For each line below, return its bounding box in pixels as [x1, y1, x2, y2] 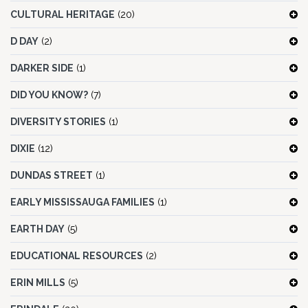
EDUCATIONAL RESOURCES [10, 250, 143, 262]
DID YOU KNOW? [10, 89, 88, 101]
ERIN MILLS [10, 277, 65, 289]
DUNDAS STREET [10, 170, 93, 181]
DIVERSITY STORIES [10, 116, 106, 128]
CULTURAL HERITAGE [10, 9, 115, 21]
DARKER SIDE [10, 63, 74, 74]
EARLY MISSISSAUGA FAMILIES [10, 197, 155, 208]
